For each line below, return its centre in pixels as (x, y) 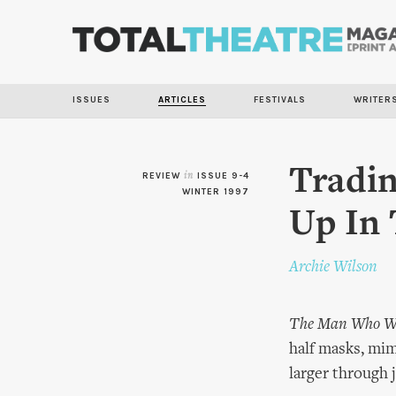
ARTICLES (182, 100)
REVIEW (163, 176)
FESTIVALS (280, 100)
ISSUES (91, 100)
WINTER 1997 (216, 192)
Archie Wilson (333, 267)
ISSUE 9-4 (223, 176)
